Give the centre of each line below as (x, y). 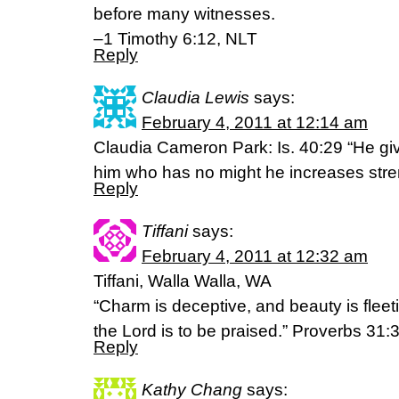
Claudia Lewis (195, 98)
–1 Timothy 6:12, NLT (175, 39)
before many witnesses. (184, 14)
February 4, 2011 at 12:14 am (255, 123)
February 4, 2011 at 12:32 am (255, 256)
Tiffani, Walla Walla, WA (183, 281)
